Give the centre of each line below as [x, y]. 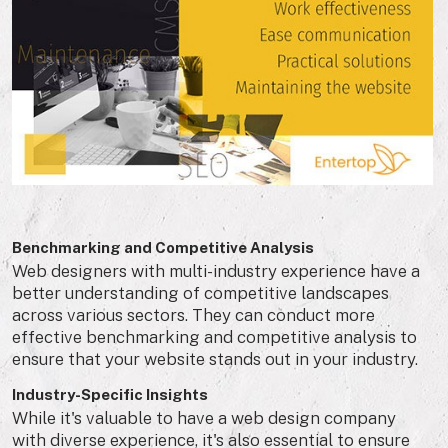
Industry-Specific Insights [110, 395]
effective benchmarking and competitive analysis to [214, 337]
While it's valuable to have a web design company [204, 418]
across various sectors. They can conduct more [193, 315]
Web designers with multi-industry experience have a [216, 271]
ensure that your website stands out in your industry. [215, 359]
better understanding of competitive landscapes [200, 293]
